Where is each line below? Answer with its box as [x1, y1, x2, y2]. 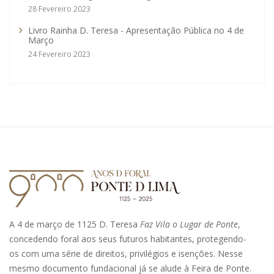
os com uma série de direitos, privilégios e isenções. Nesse [9, 247, 243, 259]
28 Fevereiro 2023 [28, 4, 91, 15]
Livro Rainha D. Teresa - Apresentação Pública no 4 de [28, 24, 244, 37]
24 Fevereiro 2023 [28, 49, 91, 60]
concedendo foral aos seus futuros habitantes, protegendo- [9, 232, 246, 245]
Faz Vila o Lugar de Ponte [140, 218, 238, 230]
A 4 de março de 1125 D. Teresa [9, 218, 140, 230]
